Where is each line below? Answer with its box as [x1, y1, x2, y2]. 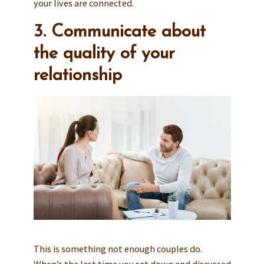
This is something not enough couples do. [33, 243, 202, 255]
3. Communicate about [33, 23, 206, 41]
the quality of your [33, 45, 175, 62]
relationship [33, 67, 122, 84]
